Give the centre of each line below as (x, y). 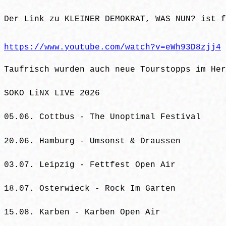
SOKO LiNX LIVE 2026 (54, 94)
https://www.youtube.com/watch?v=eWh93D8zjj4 (112, 47)
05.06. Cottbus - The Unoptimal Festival (105, 117)
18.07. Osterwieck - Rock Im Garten (92, 188)
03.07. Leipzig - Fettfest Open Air (92, 165)
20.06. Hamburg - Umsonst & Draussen (95, 141)
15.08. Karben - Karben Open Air (85, 213)
